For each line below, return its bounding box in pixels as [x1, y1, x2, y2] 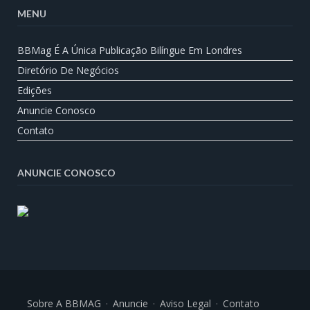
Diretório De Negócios [17, 63, 119, 77]
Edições [17, 83, 52, 97]
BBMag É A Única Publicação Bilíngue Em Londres [17, 43, 242, 57]
